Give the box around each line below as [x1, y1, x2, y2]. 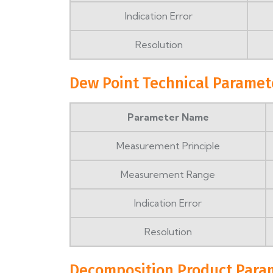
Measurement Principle [116, 140, 220, 152]
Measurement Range [121, 168, 215, 181]
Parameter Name [127, 111, 209, 124]
